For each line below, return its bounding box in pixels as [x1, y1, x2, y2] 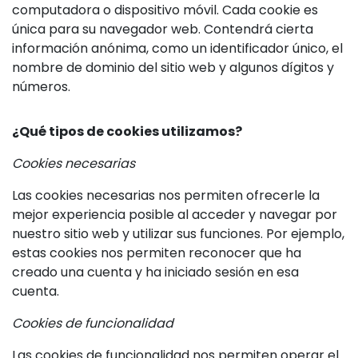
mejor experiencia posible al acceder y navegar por [12, 205, 337, 224]
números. [12, 78, 70, 96]
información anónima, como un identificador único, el [12, 39, 343, 58]
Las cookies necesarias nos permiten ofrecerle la [12, 186, 320, 205]
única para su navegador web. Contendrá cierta [12, 20, 313, 38]
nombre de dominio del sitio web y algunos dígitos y [12, 58, 334, 77]
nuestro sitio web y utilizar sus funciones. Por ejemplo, [12, 225, 344, 243]
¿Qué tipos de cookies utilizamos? [12, 122, 242, 141]
